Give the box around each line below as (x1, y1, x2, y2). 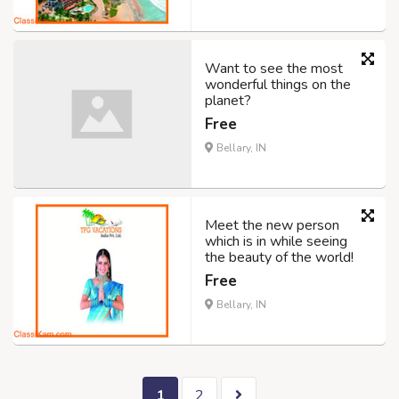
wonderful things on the (205, 75, 351, 95)
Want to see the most (205, 59, 343, 79)
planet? (205, 91, 251, 111)
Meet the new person (205, 216, 339, 236)
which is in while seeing (205, 232, 347, 252)
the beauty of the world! (205, 248, 354, 268)
